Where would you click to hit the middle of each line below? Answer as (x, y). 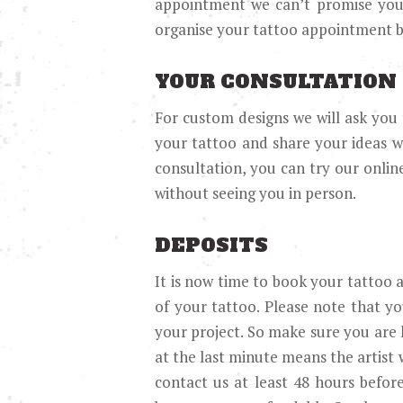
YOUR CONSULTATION (276, 81)
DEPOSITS (211, 246)
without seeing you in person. (255, 193)
